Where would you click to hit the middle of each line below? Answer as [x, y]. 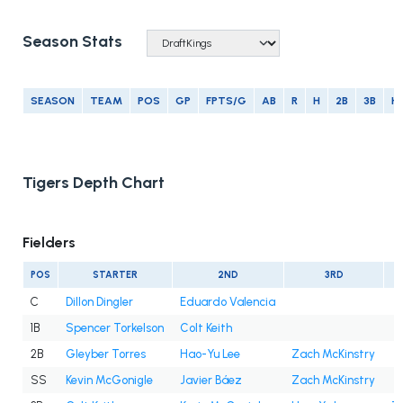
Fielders [49, 243]
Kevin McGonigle [109, 381]
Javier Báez [211, 381]
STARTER [115, 275]
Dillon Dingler [99, 302]
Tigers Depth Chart [94, 183]
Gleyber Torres [106, 354]
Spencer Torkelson [115, 328]
